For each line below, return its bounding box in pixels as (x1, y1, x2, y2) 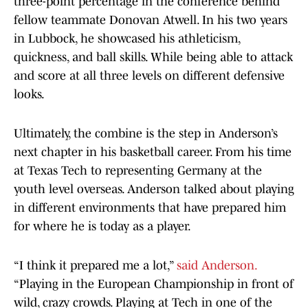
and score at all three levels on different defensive (14, 69, 285, 83)
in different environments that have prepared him (14, 201, 286, 215)
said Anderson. (177, 258, 256, 273)
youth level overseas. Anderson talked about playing (14, 182, 294, 197)
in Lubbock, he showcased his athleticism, (14, 32, 240, 46)
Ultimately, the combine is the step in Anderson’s (14, 126, 278, 141)
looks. (14, 87, 45, 102)
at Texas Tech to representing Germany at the (14, 164, 262, 178)
